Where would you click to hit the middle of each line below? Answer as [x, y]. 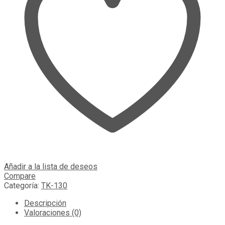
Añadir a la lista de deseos [51, 167]
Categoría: [23, 186]
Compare [20, 176]
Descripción [45, 203]
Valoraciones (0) [53, 213]
